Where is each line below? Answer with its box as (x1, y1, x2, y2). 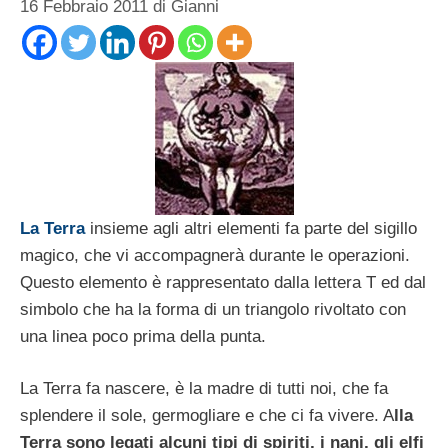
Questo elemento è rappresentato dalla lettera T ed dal (20, 272, 426, 292)
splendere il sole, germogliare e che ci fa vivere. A (20, 406, 394, 426)
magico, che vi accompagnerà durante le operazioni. (20, 245, 410, 265)
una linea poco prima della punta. (20, 326, 266, 346)
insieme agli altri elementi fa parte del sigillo (85, 218, 417, 238)
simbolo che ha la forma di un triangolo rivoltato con (20, 299, 406, 319)
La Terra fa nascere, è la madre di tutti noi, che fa (20, 379, 388, 399)
